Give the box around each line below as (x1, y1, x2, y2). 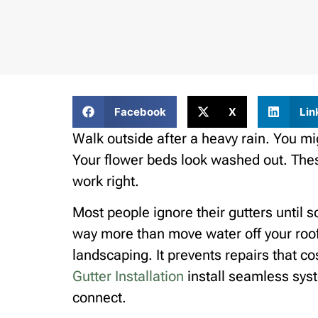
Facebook (114, 104, 166, 119)
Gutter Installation (72, 268, 184, 285)
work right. (72, 172, 139, 190)
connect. (72, 289, 126, 307)
